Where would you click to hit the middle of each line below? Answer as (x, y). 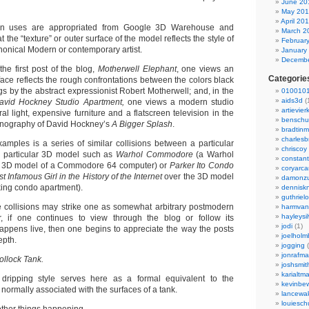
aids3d (292, 100)
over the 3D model (199, 177)
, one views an (205, 69)
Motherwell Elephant (137, 69)
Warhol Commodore (156, 154)
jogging (293, 245)
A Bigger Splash (142, 124)
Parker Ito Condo (202, 166)
